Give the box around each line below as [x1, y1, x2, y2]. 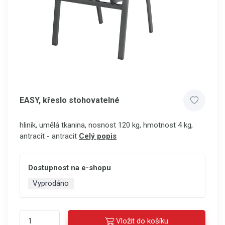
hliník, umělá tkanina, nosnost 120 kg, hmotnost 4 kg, [20, 121, 193, 130]
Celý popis [79, 132, 117, 141]
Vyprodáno [33, 179, 69, 188]
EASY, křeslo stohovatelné [20, 95, 120, 105]
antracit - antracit [20, 132, 77, 141]
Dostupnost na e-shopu [28, 163, 111, 172]
